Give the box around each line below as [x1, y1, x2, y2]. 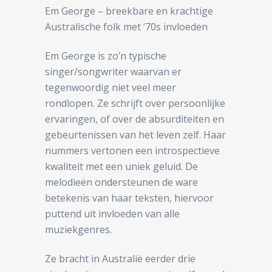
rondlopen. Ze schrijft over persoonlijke [45, 96, 225, 110]
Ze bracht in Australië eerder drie [45, 251, 195, 265]
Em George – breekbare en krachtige [45, 4, 213, 18]
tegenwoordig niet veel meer [45, 80, 176, 94]
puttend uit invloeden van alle [45, 206, 180, 220]
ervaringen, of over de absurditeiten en [45, 112, 224, 126]
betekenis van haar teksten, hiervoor [45, 191, 214, 205]
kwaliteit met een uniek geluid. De [45, 159, 198, 173]
